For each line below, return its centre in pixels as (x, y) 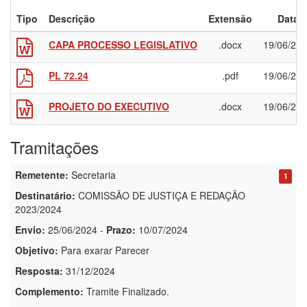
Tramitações (54, 147)
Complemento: (49, 292)
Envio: (30, 230)
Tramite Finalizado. (126, 292)
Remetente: (42, 175)
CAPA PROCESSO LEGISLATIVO (123, 45)
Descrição (72, 19)
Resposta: (39, 271)
